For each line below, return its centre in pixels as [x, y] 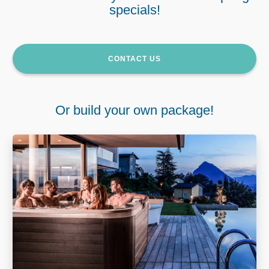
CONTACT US [134, 59]
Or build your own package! [134, 110]
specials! [134, 10]
